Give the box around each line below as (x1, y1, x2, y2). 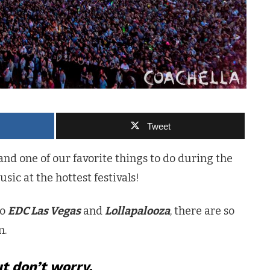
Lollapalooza (105, 204, 170, 218)
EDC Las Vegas (8, 204, 81, 218)
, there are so (170, 204, 234, 218)
